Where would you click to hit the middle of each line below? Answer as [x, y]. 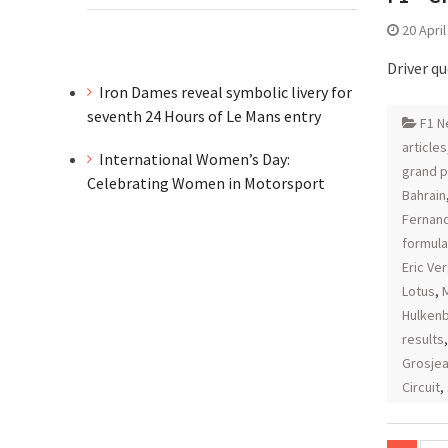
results [423, 339]
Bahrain [424, 195]
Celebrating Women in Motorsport [207, 182]
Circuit [421, 387]
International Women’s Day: [194, 158]
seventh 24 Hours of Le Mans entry [204, 116]
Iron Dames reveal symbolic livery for [225, 92]
